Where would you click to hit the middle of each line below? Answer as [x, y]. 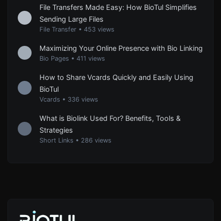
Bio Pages [54, 59]
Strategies [56, 130]
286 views [96, 141]
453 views [99, 30]
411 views [91, 59]
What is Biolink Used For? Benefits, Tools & [110, 118]
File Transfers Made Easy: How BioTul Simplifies [118, 7]
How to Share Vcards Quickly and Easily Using [116, 77]
